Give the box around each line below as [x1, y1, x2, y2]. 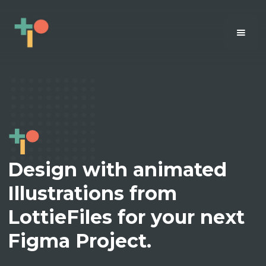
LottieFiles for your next [8, 205, 245, 229]
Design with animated [8, 158, 227, 181]
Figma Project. [8, 229, 152, 252]
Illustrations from [8, 182, 178, 205]
